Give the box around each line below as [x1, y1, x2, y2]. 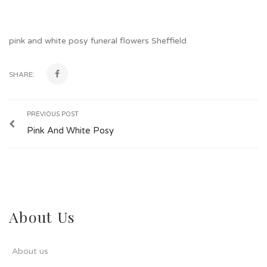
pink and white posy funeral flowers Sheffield [9, 36, 187, 46]
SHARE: [9, 70, 35, 79]
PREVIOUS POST [27, 110, 79, 119]
